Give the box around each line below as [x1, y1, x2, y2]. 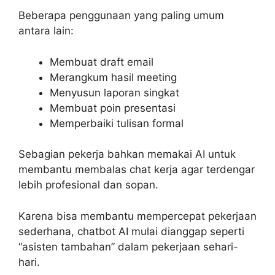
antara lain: [18, 25, 74, 37]
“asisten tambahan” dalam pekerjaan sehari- [18, 240, 238, 253]
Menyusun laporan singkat [50, 86, 179, 99]
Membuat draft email [50, 55, 153, 68]
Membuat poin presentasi [50, 101, 176, 114]
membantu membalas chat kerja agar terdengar [18, 163, 255, 176]
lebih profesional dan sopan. [18, 179, 158, 192]
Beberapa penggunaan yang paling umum [18, 9, 224, 22]
